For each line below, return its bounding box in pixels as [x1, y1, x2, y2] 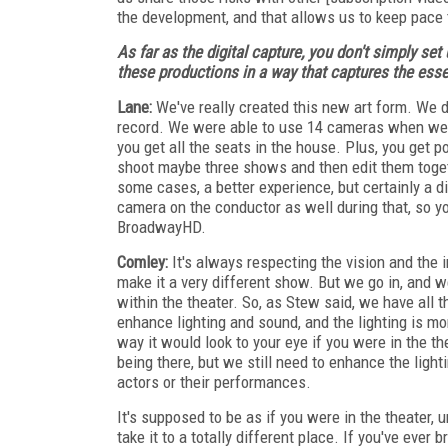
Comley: [117, 251, 168, 272]
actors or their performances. [117, 371, 311, 392]
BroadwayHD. [117, 216, 206, 237]
